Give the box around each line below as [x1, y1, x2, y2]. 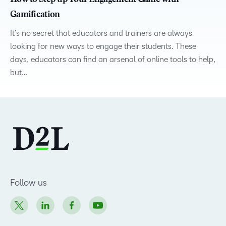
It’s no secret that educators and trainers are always [10, 29, 192, 37]
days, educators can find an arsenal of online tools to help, [10, 55, 215, 64]
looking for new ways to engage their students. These [10, 42, 196, 50]
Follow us [10, 178, 47, 188]
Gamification [10, 11, 60, 20]
